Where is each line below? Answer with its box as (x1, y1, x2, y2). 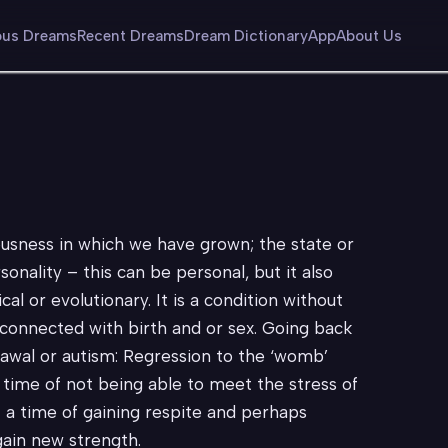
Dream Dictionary (184, 26, 308, 45)
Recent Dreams (77, 26, 184, 45)
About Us (336, 26, 402, 45)
